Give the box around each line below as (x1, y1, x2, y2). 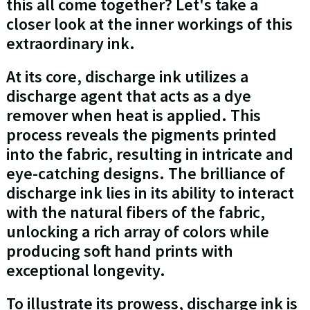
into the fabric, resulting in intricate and (6, 143, 293, 165)
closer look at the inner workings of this (6, 13, 293, 35)
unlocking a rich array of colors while (6, 221, 269, 243)
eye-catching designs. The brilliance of (6, 163, 285, 185)
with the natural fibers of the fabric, (6, 201, 265, 224)
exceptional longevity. (6, 259, 165, 282)
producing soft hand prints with (6, 240, 233, 262)
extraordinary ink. (6, 33, 135, 55)
